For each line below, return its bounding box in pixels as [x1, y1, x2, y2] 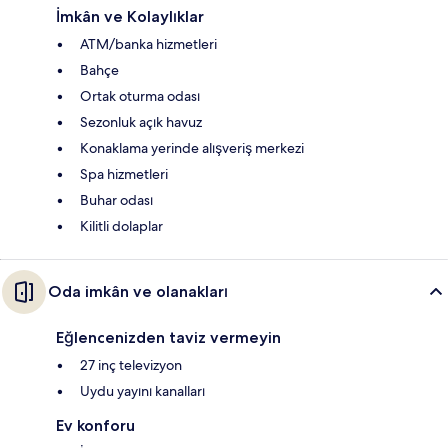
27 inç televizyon [80, 356, 182, 375]
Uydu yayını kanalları [80, 382, 205, 401]
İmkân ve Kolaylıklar [56, 7, 204, 27]
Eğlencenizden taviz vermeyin [56, 328, 281, 348]
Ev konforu [56, 416, 135, 436]
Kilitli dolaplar [80, 217, 163, 236]
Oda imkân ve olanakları [48, 282, 228, 302]
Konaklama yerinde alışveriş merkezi [80, 139, 304, 158]
